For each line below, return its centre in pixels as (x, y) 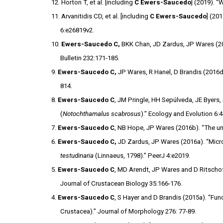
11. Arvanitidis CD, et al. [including (100, 16)
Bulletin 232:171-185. (90, 58)
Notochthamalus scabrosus (102, 114)
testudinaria (78, 156)
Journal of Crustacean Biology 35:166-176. (122, 183)
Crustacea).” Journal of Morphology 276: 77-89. (129, 211)
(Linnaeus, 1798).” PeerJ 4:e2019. (144, 156)
